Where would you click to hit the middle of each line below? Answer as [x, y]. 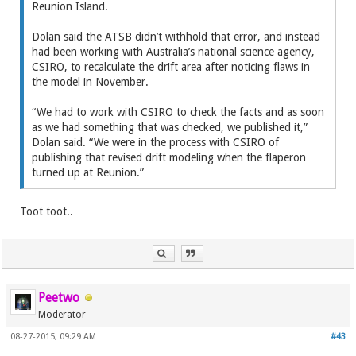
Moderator [62, 315]
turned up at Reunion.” [88, 172]
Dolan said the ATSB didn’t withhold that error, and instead [176, 37]
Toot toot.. [47, 211]
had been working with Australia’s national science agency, [174, 52]
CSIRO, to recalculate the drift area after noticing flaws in [171, 67]
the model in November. [91, 82]
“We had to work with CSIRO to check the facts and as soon [178, 112]
